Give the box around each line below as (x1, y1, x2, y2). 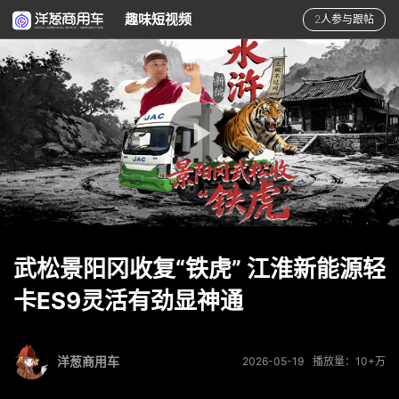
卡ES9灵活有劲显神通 (13, 287, 243, 314)
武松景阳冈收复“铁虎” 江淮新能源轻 (13, 255, 386, 282)
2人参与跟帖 (314, 12, 374, 26)
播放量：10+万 (313, 354, 386, 368)
